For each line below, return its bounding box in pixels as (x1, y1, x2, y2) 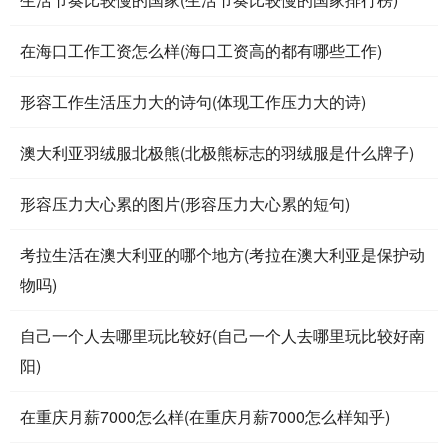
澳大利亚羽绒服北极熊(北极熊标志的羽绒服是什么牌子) (20, 140, 414, 164)
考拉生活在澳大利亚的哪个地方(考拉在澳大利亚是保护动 (20, 242, 425, 266)
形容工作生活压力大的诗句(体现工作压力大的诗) (20, 89, 366, 113)
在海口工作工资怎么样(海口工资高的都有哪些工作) (20, 38, 382, 62)
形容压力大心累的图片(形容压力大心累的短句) (20, 191, 350, 215)
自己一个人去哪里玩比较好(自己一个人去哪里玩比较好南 (20, 323, 425, 347)
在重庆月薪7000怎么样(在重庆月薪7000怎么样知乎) (20, 404, 390, 428)
